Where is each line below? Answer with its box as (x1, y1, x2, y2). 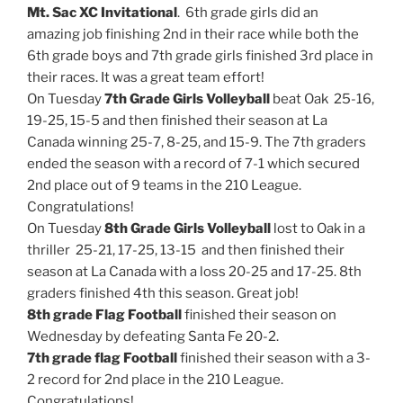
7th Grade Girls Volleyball (104, 90, 270, 107)
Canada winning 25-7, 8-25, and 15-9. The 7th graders (27, 133, 366, 150)
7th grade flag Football (27, 349, 177, 366)
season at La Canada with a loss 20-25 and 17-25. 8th (27, 263, 362, 280)
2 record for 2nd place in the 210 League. (27, 371, 283, 388)
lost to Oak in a (271, 219, 365, 237)
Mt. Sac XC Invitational (27, 4, 177, 21)
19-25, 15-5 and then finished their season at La (27, 112, 327, 129)
